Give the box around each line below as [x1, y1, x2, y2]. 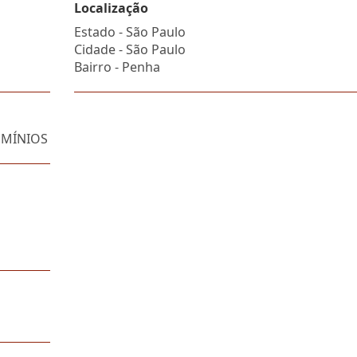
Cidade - [73, 41, 126, 58]
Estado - [73, 23, 126, 41]
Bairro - [73, 58, 122, 76]
